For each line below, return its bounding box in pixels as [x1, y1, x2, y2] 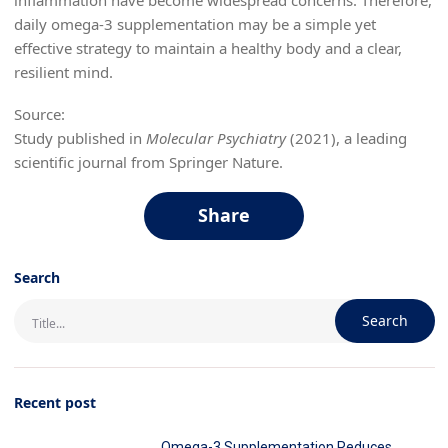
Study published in [13, 127, 146, 148]
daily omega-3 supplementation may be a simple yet [13, 13, 376, 34]
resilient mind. [13, 61, 113, 82]
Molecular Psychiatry [145, 127, 286, 148]
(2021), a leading [285, 127, 407, 148]
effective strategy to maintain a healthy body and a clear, [13, 37, 402, 58]
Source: [13, 103, 65, 124]
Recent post [13, 392, 96, 412]
